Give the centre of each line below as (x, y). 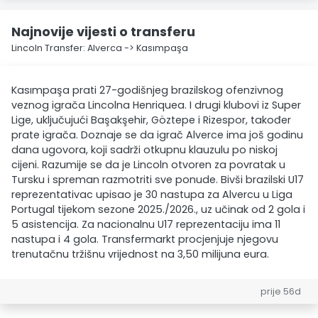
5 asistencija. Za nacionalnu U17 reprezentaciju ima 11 (146, 224)
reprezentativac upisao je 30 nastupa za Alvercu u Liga (152, 194)
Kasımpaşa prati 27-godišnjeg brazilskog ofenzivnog (147, 90)
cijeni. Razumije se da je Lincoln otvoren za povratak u (148, 165)
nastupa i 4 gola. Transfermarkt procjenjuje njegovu (145, 239)
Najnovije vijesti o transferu (103, 32)
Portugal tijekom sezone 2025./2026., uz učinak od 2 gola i (158, 209)
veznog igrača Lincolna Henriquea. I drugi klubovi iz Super (156, 105)
